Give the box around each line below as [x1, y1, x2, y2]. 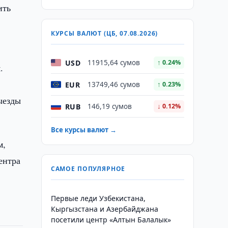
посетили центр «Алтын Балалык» [50, 215, 171, 224]
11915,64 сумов [87, 58, 140, 67]
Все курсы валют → [50, 125, 117, 134]
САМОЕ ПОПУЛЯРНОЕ [50, 164, 126, 173]
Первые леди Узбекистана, [50, 193, 146, 203]
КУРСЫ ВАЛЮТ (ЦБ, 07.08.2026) [50, 29, 158, 38]
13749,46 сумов [87, 80, 140, 89]
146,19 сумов [87, 102, 132, 111]
